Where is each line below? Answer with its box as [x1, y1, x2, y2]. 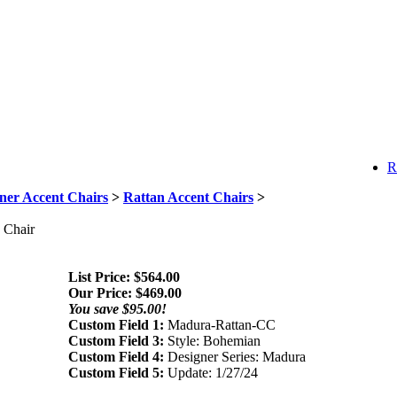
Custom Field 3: [68, 333, 164, 349]
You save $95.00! [68, 301, 167, 317]
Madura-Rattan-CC [164, 317, 276, 333]
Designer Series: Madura [164, 349, 306, 365]
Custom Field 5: [68, 365, 164, 381]
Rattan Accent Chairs [123, 190, 253, 206]
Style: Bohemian [164, 333, 261, 349]
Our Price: [68, 285, 132, 301]
